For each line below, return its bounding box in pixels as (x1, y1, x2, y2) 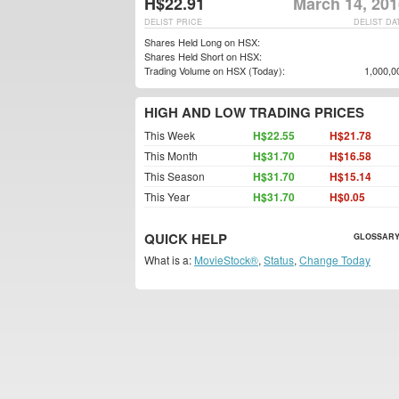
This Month (144, 148, 198, 163)
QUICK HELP (144, 229, 227, 248)
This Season (144, 168, 205, 183)
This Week (144, 127, 195, 142)
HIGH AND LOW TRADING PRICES (144, 102, 364, 122)
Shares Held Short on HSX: (144, 49, 262, 63)
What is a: (144, 252, 194, 267)
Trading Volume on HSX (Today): (144, 63, 285, 77)
